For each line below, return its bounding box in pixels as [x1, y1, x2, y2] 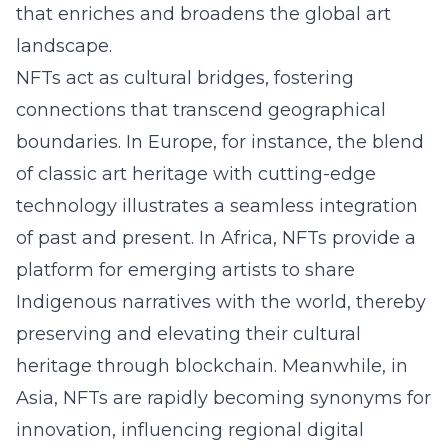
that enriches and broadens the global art [16, 3, 391, 25]
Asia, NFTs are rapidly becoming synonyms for [16, 387, 431, 409]
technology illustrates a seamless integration [16, 195, 418, 217]
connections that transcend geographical [16, 99, 386, 121]
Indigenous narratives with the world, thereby [16, 291, 426, 313]
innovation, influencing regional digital [16, 419, 364, 441]
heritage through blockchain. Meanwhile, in [16, 355, 408, 377]
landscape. [16, 35, 112, 57]
